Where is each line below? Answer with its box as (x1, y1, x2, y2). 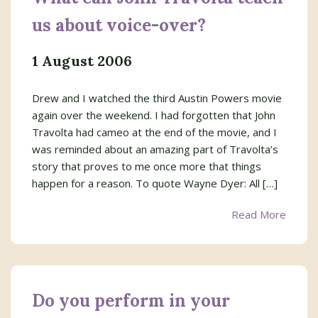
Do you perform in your (32, 290, 230, 312)
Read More (231, 207, 286, 221)
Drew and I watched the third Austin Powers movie (32, 91, 282, 105)
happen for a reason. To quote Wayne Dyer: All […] (32, 176, 278, 190)
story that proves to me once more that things (32, 159, 261, 173)
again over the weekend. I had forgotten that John (32, 108, 275, 122)
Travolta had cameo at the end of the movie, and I (32, 125, 277, 139)
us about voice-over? (32, 14, 206, 36)
